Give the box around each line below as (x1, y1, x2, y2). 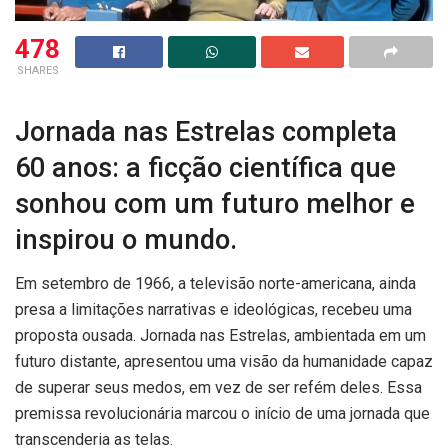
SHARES (16, 64, 59, 78)
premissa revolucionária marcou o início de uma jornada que (15, 404, 430, 424)
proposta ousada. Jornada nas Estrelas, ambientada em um (15, 326, 426, 346)
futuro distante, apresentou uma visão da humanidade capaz (15, 352, 433, 372)
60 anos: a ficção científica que (15, 151, 396, 184)
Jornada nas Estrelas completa (15, 115, 397, 148)
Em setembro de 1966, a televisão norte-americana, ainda (15, 274, 416, 294)
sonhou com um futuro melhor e (15, 187, 415, 220)
